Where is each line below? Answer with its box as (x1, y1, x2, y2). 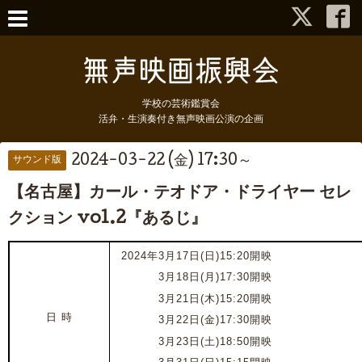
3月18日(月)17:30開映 (158, 271, 272, 283)
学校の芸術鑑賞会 (142, 99, 220, 110)
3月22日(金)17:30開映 (158, 314, 272, 326)
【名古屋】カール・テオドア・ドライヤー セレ (8, 185, 351, 203)
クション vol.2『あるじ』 (8, 211, 207, 229)
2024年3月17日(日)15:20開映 (110, 249, 272, 262)
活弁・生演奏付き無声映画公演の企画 (99, 115, 263, 125)
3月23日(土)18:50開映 (158, 335, 272, 347)
